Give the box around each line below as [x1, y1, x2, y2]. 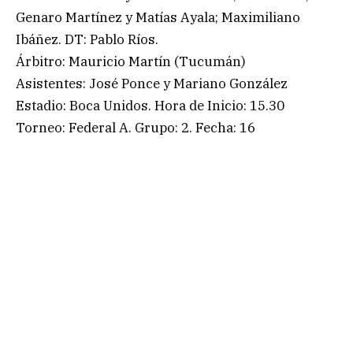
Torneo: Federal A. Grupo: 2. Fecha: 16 [16, 119, 255, 137]
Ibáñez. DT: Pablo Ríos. [16, 31, 158, 49]
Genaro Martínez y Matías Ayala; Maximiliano [16, 9, 300, 27]
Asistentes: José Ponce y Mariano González [16, 75, 288, 93]
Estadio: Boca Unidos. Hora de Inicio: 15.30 [16, 97, 284, 115]
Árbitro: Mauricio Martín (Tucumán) [16, 53, 246, 71]
